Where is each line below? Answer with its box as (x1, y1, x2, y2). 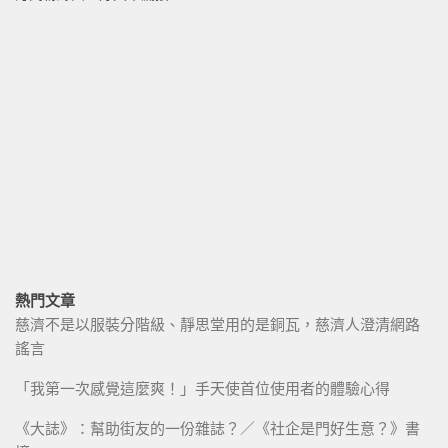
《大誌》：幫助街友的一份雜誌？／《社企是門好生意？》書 (15, 419, 420, 437)
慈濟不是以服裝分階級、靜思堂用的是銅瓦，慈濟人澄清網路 (15, 315, 420, 333)
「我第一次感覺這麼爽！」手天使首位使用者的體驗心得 (15, 379, 390, 397)
